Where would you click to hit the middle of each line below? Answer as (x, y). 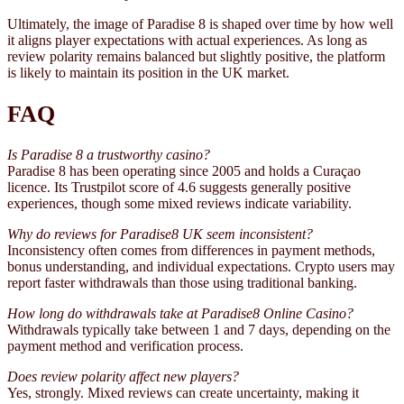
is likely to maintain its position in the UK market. (148, 73)
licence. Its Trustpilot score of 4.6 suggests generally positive (179, 188)
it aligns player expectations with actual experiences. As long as (187, 41)
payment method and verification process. (125, 346)
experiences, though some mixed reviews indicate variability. (179, 204)
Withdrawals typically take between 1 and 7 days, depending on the (199, 330)
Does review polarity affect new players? (123, 377)
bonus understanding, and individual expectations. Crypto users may (201, 267)
